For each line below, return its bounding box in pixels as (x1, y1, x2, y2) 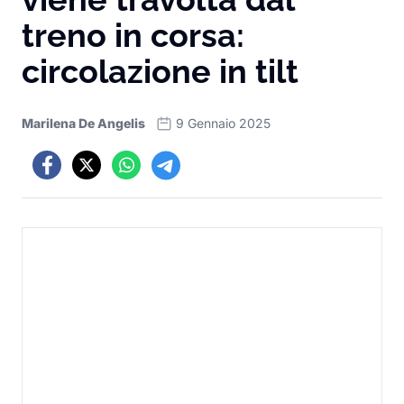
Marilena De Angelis (22, 115, 145, 131)
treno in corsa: (22, 16, 244, 54)
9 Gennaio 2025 (176, 115, 271, 131)
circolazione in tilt (22, 52, 298, 90)
